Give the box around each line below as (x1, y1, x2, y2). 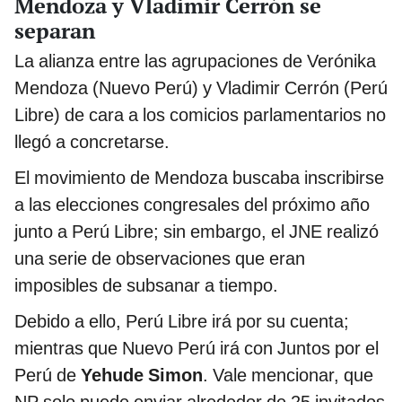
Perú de (14, 364, 81, 387)
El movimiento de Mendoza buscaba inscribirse (14, 167, 384, 189)
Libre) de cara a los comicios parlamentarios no (14, 104, 386, 127)
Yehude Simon (81, 364, 203, 387)
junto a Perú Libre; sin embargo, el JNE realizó (14, 221, 379, 243)
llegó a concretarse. (14, 131, 170, 153)
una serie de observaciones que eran (14, 248, 305, 270)
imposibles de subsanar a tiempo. (14, 275, 278, 297)
